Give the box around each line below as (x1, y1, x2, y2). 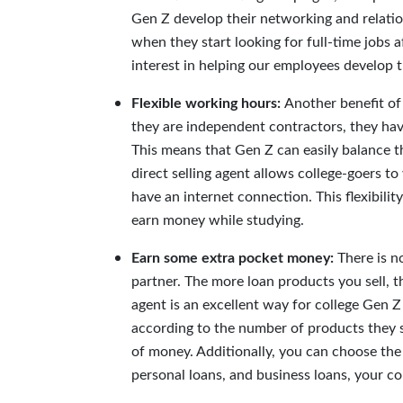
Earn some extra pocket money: (131, 251, 337, 265)
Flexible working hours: (131, 96, 284, 111)
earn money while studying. (131, 213, 304, 228)
